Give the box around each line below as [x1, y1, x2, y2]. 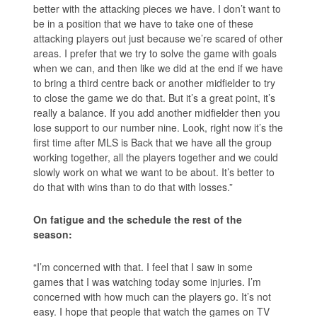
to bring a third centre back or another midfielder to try [33, 76, 276, 91]
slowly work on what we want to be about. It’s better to [33, 165, 275, 180]
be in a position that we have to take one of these [33, 16, 254, 31]
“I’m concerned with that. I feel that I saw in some [33, 260, 253, 275]
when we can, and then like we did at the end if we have [33, 61, 284, 76]
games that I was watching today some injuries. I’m [33, 275, 262, 289]
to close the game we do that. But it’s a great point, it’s [33, 91, 276, 105]
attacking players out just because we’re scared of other [33, 31, 284, 46]
